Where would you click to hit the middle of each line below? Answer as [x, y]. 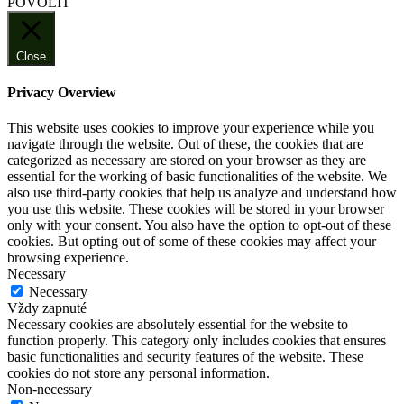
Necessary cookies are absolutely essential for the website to [178, 325]
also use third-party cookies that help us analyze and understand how [202, 193]
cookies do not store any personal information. [138, 373]
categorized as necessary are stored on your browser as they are [187, 161]
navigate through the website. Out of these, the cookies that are [185, 144]
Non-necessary [50, 390]
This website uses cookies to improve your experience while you [191, 128]
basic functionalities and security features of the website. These [185, 357]
